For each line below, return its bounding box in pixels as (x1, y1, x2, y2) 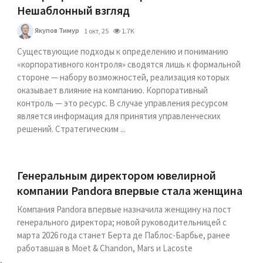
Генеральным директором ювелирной (17, 168, 217, 183)
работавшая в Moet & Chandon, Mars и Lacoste (17, 242, 193, 254)
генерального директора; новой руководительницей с (17, 217, 227, 228)
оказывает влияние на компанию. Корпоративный (17, 85, 208, 96)
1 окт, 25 (84, 26, 109, 35)
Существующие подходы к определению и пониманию (17, 46, 229, 57)
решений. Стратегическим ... (17, 123, 126, 134)
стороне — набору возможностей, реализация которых (17, 72, 230, 83)
